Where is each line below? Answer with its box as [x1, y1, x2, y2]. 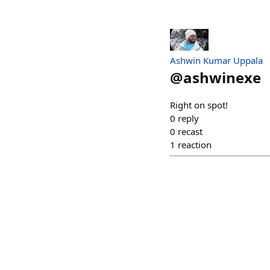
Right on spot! [170, 98, 228, 111]
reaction [178, 138, 212, 151]
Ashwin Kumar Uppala [170, 54, 263, 66]
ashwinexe [183, 67, 261, 87]
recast [178, 125, 202, 137]
